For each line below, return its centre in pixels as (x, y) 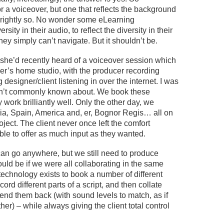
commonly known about (50, 92)
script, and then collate (122, 185)
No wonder (56, 20)
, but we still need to (93, 153)
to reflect (86, 30)
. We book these (121, 92)
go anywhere (34, 153)
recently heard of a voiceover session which (98, 60)
